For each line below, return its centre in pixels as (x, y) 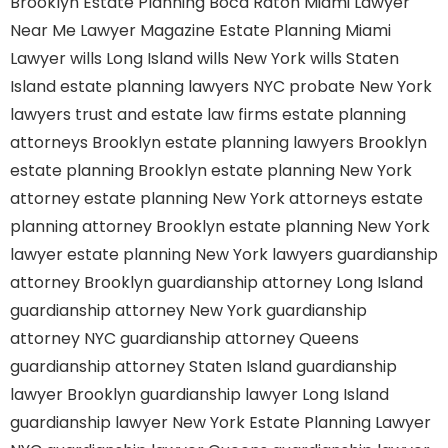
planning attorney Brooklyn (117, 226)
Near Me (43, 30)
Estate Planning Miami (305, 30)
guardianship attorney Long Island (290, 282)
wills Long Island (131, 58)
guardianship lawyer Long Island (264, 394)
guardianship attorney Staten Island (151, 366)
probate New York (360, 86)
